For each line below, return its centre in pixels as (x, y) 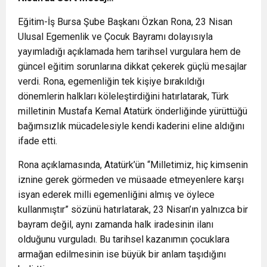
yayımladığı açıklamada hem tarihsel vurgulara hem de (129, 52)
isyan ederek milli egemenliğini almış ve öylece (116, 195)
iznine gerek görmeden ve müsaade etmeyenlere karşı (131, 180)
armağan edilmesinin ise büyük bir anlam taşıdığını (122, 254)
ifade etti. (38, 141)
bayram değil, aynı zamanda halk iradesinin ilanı (116, 224)
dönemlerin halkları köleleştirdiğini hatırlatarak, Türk (123, 96)
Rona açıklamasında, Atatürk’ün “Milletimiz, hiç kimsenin (133, 165)
